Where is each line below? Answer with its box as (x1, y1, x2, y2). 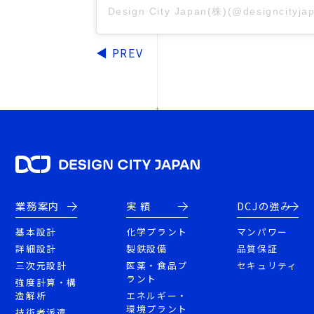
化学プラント (126, 225, 188, 239)
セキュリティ (236, 259, 298, 273)
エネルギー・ (126, 289, 188, 303)
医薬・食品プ (126, 259, 188, 273)
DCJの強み (236, 198, 292, 214)
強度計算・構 (15, 275, 78, 289)
